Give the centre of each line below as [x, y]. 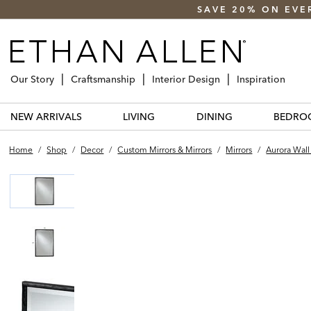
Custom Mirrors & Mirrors [165, 149]
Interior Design [186, 79]
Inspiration [261, 79]
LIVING [139, 116]
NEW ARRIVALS [46, 116]
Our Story [32, 79]
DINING [214, 116]
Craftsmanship [103, 79]
